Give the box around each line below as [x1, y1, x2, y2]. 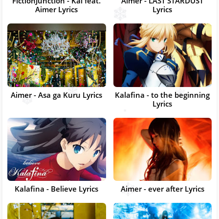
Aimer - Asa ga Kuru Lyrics [11, 89, 103, 100]
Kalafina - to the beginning [115, 89, 210, 100]
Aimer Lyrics [35, 4, 78, 14]
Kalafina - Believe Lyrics [15, 184, 99, 194]
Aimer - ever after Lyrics [120, 184, 204, 194]
